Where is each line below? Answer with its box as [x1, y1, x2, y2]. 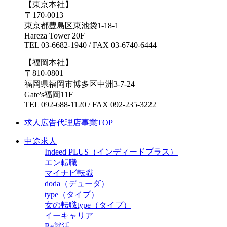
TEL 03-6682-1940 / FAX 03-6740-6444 [24, 41, 157, 50]
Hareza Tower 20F [24, 31, 85, 41]
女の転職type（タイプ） [45, 201, 131, 210]
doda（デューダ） [45, 179, 109, 188]
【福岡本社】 [24, 58, 73, 67]
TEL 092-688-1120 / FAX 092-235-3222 [24, 100, 156, 109]
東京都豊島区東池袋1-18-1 [24, 21, 119, 30]
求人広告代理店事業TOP [24, 118, 113, 127]
